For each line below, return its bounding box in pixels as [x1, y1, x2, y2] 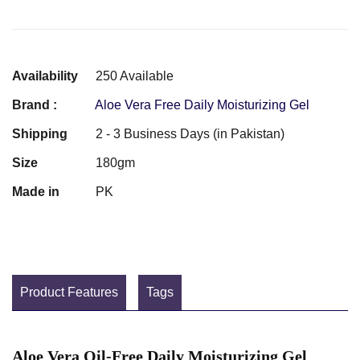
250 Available [96, 68, 174, 83]
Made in [12, 184, 59, 198]
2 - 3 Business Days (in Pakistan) [96, 126, 284, 141]
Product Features [20, 284, 118, 299]
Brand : [12, 97, 57, 112]
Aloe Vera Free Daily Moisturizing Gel [95, 97, 309, 112]
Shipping [12, 126, 67, 141]
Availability [12, 68, 78, 83]
